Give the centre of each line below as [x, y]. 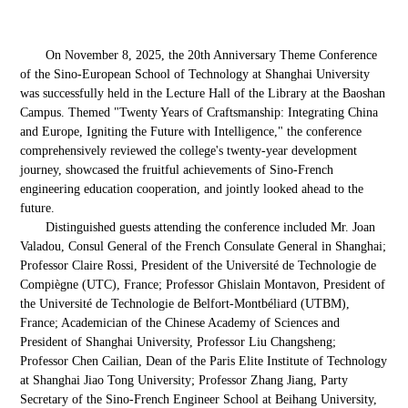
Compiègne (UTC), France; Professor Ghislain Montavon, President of [203, 284]
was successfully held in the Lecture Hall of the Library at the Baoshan [203, 93]
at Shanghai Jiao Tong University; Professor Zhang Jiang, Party [184, 380]
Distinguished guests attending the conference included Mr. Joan [211, 227]
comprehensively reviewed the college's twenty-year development [189, 150]
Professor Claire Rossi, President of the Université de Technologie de [199, 265]
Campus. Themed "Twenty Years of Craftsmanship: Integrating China [199, 112]
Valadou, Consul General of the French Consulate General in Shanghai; [204, 246]
